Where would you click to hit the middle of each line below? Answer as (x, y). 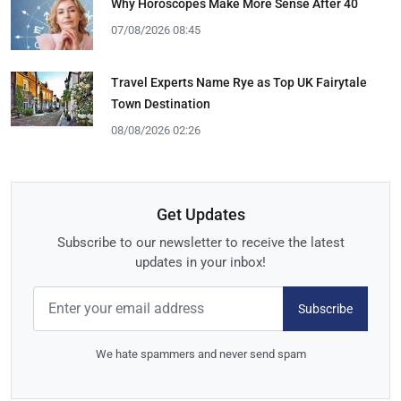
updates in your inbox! (200, 263)
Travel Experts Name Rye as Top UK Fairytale (239, 82)
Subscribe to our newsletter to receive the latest (200, 243)
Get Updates (200, 215)
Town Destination (161, 104)
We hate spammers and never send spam (200, 354)
